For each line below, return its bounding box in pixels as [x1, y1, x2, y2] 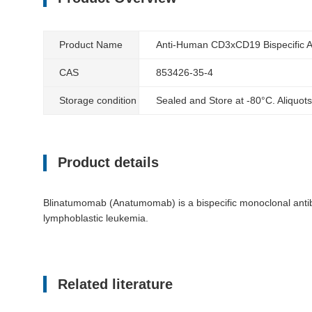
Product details [58, 155, 159, 171]
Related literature [58, 276, 173, 292]
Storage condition [59, 94, 136, 106]
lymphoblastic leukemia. [43, 212, 148, 224]
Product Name [59, 38, 123, 50]
